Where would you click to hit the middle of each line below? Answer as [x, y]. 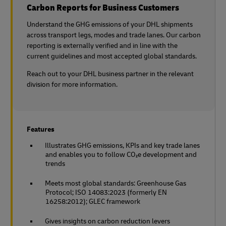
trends [55, 163]
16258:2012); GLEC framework [93, 201]
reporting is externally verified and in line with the [102, 45]
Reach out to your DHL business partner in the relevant [110, 74]
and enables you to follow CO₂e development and [121, 154]
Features [41, 129]
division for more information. [72, 84]
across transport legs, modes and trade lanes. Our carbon [114, 35]
